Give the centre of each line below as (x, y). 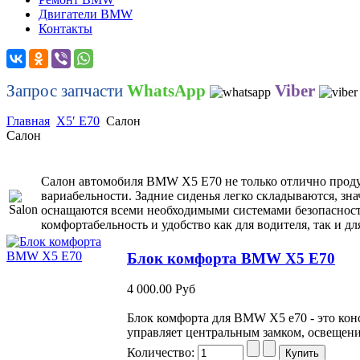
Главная (28, 121)
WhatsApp (168, 91)
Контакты (65, 29)
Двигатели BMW (86, 14)
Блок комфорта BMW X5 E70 (231, 258)
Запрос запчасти (67, 91)
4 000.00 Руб (161, 289)
